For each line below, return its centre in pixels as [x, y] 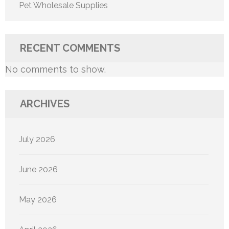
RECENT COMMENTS [70, 48]
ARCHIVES [45, 104]
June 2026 [38, 170]
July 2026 [37, 140]
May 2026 [38, 200]
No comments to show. [55, 70]
